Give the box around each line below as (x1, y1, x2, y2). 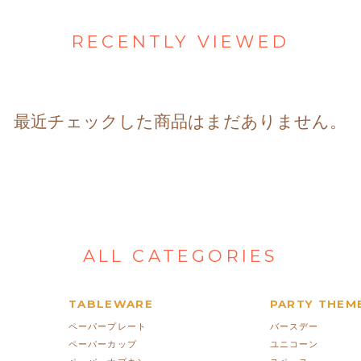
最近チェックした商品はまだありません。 (14, 111, 347, 131)
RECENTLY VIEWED (71, 31, 289, 52)
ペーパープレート (68, 322, 147, 332)
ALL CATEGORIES (82, 245, 279, 266)
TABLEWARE (68, 297, 154, 310)
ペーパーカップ (68, 339, 137, 350)
